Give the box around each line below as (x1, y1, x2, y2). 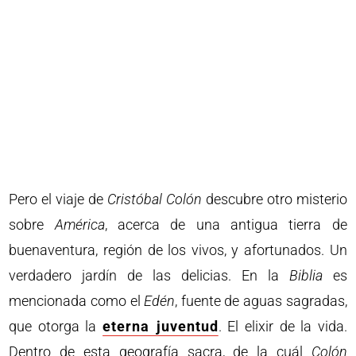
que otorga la (9, 318, 103, 335)
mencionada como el (9, 292, 145, 310)
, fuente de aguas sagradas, (175, 292, 347, 310)
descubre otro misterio (201, 191, 347, 208)
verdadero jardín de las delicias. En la (9, 267, 289, 284)
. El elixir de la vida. (218, 318, 347, 335)
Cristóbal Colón (107, 191, 202, 208)
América (54, 216, 105, 234)
